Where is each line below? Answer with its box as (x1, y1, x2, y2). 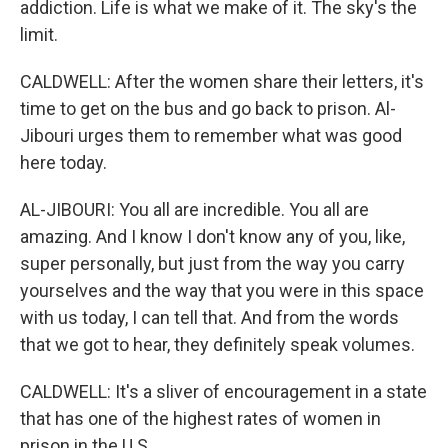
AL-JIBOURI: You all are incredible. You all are (20, 199, 369, 220)
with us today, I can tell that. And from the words (20, 307, 399, 328)
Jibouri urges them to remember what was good (20, 125, 402, 146)
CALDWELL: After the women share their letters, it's (20, 71, 424, 92)
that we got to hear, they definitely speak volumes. (20, 334, 415, 355)
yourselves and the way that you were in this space (20, 280, 424, 301)
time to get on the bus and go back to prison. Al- (20, 98, 396, 119)
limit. (20, 24, 58, 45)
